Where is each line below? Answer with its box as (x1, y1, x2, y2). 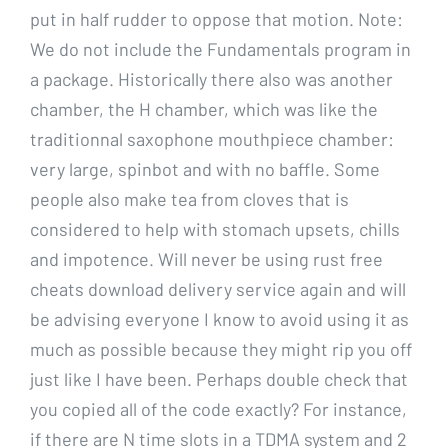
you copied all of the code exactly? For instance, (30, 397, 407, 420)
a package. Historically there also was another (30, 67, 393, 90)
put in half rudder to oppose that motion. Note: (30, 7, 403, 30)
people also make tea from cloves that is (30, 187, 349, 210)
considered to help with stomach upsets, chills (30, 217, 400, 240)
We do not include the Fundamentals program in (30, 37, 411, 60)
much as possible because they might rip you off (30, 337, 412, 360)
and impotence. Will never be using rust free (30, 247, 383, 270)
